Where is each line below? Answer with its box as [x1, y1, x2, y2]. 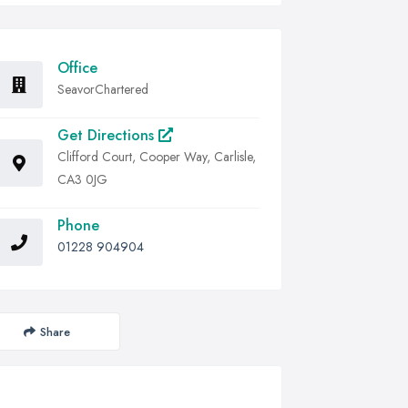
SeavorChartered [57, 80, 148, 98]
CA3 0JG [57, 170, 107, 189]
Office [57, 57, 97, 78]
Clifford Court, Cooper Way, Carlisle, [57, 148, 256, 166]
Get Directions [57, 125, 158, 146]
